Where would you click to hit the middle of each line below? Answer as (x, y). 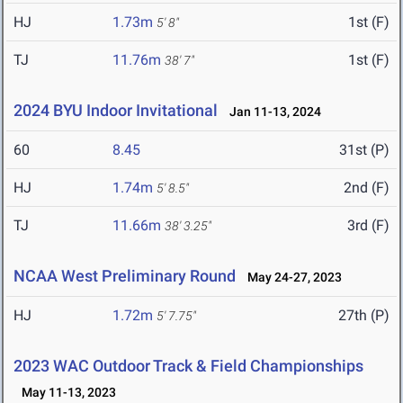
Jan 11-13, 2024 (271, 112)
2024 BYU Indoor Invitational (116, 111)
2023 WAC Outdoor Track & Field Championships (188, 366)
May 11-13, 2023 (65, 393)
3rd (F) (368, 226)
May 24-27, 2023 (291, 278)
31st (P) (364, 150)
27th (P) (364, 316)
